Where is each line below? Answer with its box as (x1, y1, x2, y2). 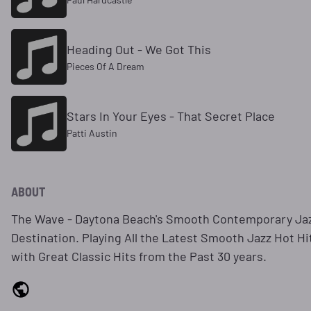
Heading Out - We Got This (67, 42, 211, 58)
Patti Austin (67, 127, 117, 140)
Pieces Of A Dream (67, 60, 144, 73)
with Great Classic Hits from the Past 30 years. (11, 249, 267, 264)
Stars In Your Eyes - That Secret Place (67, 108, 275, 124)
